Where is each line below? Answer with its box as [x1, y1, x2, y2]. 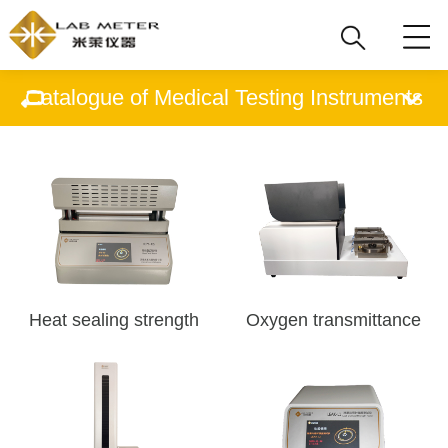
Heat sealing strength [29, 309, 200, 330]
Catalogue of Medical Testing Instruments [25, 85, 423, 110]
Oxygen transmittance [246, 309, 422, 330]
